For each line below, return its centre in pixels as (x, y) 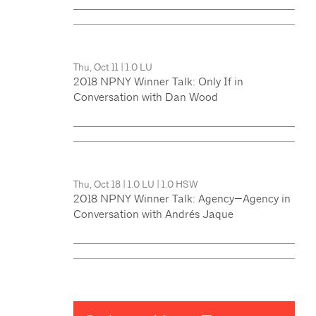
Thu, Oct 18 (98, 184)
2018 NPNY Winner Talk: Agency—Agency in (182, 198)
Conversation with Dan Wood (145, 97)
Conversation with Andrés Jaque (153, 214)
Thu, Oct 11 (97, 67)
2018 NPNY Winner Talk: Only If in (158, 81)
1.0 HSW (180, 184)
